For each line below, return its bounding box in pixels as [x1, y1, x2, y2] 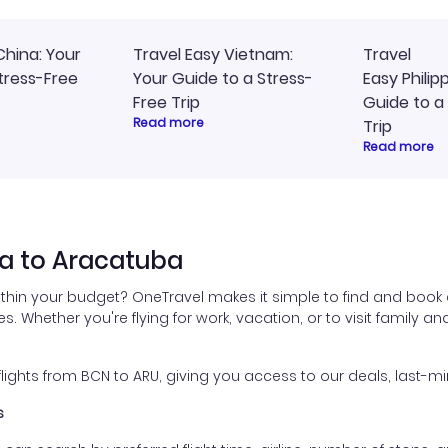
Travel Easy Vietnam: [133, 43, 293, 66]
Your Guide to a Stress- [133, 67, 313, 90]
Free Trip [133, 91, 200, 114]
